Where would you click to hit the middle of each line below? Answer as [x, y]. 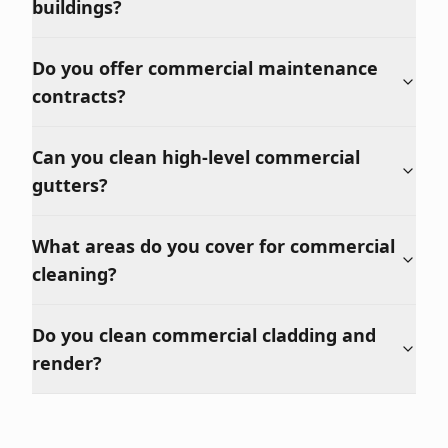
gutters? [70, 185]
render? [67, 363]
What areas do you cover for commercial [213, 246]
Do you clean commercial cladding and [204, 335]
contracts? [79, 96]
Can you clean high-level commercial [196, 157]
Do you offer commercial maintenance [205, 68]
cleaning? [74, 274]
